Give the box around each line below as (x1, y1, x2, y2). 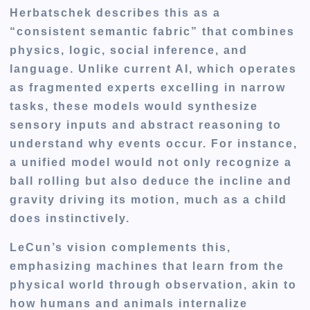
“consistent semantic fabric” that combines (10, 26, 295, 38)
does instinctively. (10, 212, 131, 225)
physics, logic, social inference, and (10, 44, 248, 57)
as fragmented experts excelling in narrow (10, 82, 286, 94)
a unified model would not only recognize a (10, 156, 293, 169)
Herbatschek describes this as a (10, 7, 221, 19)
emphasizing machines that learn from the (10, 259, 285, 272)
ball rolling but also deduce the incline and (10, 175, 293, 188)
